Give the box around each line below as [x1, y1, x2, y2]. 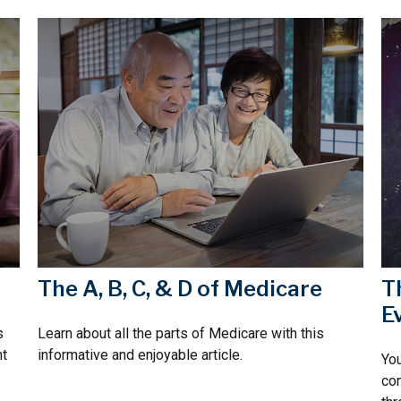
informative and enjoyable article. [38, 346, 243, 363]
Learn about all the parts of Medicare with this [38, 324, 325, 342]
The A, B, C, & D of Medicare [38, 275, 323, 302]
